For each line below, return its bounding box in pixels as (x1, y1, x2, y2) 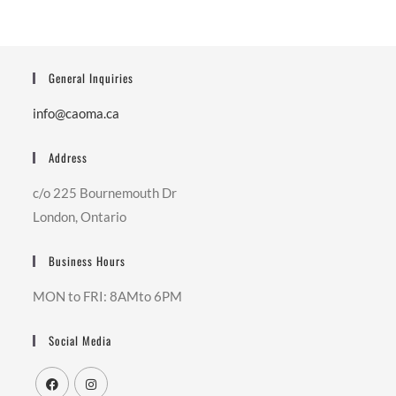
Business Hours (49, 252, 126, 270)
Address (49, 148, 88, 167)
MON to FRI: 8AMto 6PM (33, 288, 183, 305)
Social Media (49, 331, 112, 350)
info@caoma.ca (33, 105, 120, 122)
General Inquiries (49, 69, 134, 88)
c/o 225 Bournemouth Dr (33, 185, 178, 202)
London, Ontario (33, 209, 127, 225)
